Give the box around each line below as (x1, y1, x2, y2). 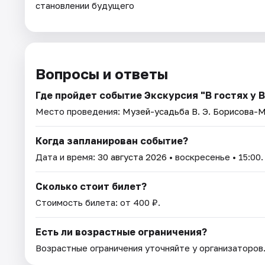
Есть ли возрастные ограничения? (35, 226, 207, 238)
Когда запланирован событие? (35, 135, 188, 147)
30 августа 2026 (98, 151, 167, 163)
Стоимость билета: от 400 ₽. (35, 197, 160, 208)
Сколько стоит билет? (35, 180, 147, 193)
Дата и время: (35, 151, 98, 163)
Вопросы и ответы (35, 65, 168, 83)
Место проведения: (35, 106, 122, 117)
